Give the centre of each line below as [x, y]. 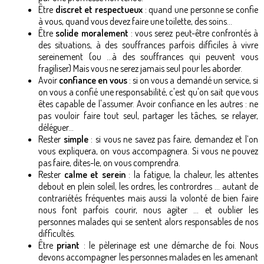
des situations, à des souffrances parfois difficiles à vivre [148, 44]
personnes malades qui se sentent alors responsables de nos [148, 221]
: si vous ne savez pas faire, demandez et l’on [175, 139]
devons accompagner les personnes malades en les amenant [148, 257]
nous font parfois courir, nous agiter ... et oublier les [148, 209]
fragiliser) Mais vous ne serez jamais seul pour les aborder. [140, 68]
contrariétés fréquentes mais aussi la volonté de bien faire [148, 198]
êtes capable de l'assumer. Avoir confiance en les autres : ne [148, 103]
